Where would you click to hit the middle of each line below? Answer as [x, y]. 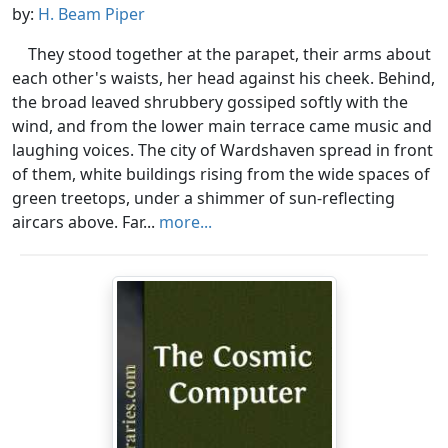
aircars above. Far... [85, 222]
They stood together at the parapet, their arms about [229, 54]
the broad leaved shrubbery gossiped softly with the [210, 102]
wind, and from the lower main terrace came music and [222, 126]
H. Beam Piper [91, 14]
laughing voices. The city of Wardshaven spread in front [222, 150]
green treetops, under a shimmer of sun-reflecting [203, 198]
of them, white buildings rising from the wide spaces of [221, 174]
